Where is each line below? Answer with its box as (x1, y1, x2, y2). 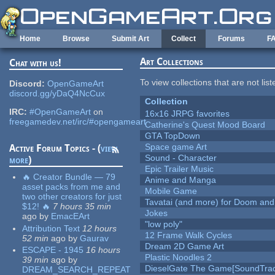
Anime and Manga (145, 175, 217, 185)
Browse (63, 34, 90, 43)
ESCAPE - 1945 (22, 245, 84, 255)
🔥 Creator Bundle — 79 (22, 172, 116, 182)
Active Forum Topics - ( (9, 142, 101, 155)
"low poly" (145, 219, 183, 230)
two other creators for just (22, 192, 122, 202)
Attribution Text (22, 223, 80, 233)
